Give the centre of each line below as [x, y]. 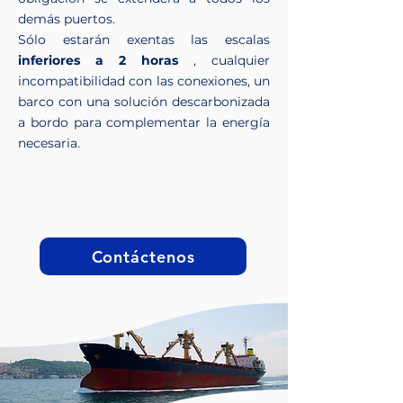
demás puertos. [67, 19]
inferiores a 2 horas [98, 60]
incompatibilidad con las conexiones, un [144, 81]
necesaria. [49, 143]
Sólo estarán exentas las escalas [144, 40]
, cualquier [224, 60]
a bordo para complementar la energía [144, 122]
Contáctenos [143, 256]
